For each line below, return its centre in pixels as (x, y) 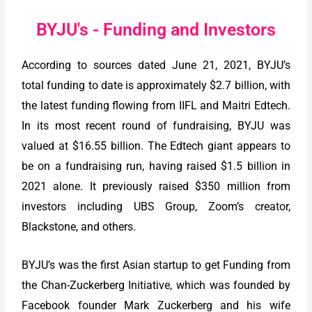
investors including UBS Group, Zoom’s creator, (156, 207)
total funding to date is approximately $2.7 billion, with (156, 86)
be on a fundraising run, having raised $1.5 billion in (156, 166)
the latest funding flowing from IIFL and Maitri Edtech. (156, 106)
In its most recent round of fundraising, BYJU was (156, 126)
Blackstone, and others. (79, 227)
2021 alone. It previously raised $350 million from (156, 187)
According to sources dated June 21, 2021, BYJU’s (156, 65)
